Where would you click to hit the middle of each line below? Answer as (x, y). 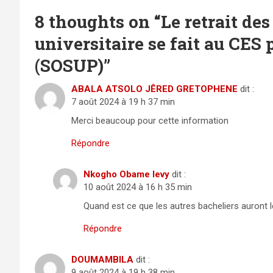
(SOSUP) (69, 66)
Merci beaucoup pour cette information (150, 121)
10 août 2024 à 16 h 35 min (138, 187)
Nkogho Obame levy (126, 175)
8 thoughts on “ (98, 22)
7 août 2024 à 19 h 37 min (123, 102)
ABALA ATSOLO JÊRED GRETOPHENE (154, 89)
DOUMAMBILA (102, 260)
